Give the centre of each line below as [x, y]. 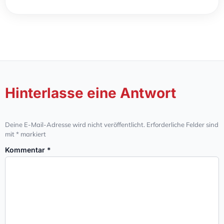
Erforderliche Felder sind [182, 125]
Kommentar [26, 149]
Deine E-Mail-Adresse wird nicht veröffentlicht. [75, 125]
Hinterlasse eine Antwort [90, 93]
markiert [32, 134]
